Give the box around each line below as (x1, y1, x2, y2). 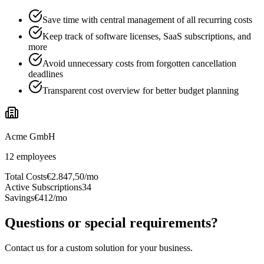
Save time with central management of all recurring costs (42, 15, 252, 25)
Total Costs (5, 171, 47, 182)
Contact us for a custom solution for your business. (5, 242, 193, 253)
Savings (5, 193, 34, 203)
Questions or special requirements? (5, 214, 218, 230)
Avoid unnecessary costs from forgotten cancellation (42, 58, 236, 69)
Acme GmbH (5, 131, 55, 142)
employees (16, 151, 56, 162)
